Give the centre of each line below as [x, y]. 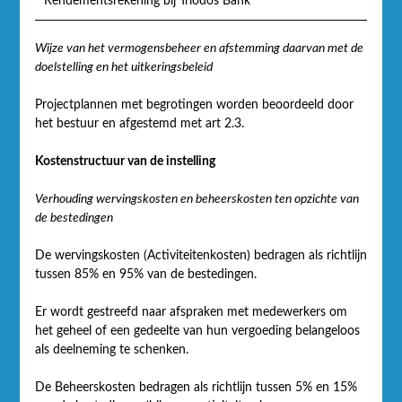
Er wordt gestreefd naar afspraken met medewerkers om [191, 312]
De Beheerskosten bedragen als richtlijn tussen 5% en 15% [196, 387]
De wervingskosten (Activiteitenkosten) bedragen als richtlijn [201, 255]
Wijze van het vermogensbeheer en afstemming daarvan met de [199, 48]
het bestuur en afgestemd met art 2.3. [139, 123]
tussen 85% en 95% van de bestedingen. [145, 274]
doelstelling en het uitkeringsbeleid [123, 67]
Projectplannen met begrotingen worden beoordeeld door [194, 105]
